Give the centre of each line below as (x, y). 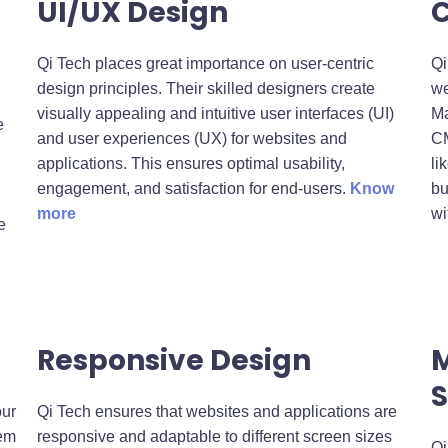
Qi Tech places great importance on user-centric (206, 63)
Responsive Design (174, 360)
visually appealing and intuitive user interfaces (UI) (216, 113)
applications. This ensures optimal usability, (191, 163)
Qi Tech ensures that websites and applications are (217, 411)
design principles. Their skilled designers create (206, 88)
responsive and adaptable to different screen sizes (215, 436)
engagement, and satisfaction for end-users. (194, 188)
